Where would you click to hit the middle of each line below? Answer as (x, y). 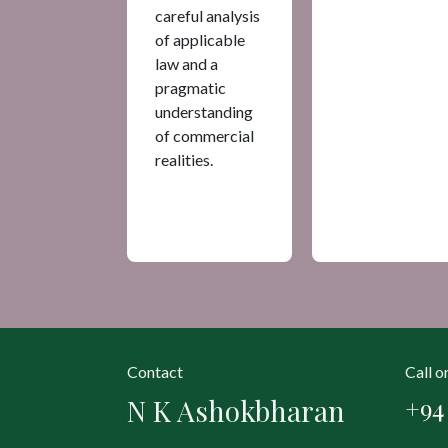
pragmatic (190, 87)
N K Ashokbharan (236, 411)
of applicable (200, 39)
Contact (155, 372)
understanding (204, 111)
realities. (184, 159)
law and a (186, 63)
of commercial (204, 135)
